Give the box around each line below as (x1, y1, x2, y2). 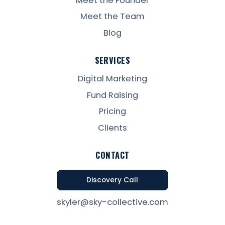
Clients (97, 122, 127, 134)
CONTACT (95, 148, 130, 161)
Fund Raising (86, 89, 138, 101)
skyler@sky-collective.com (56, 196, 168, 208)
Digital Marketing (77, 73, 147, 85)
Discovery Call (86, 175, 139, 185)
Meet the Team (80, 11, 145, 23)
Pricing (98, 105, 126, 118)
